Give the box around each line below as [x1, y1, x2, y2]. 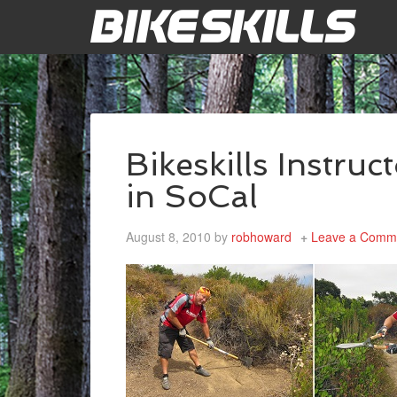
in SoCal [126, 177, 258, 216]
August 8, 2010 [126, 228, 211, 246]
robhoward [231, 228, 292, 246]
